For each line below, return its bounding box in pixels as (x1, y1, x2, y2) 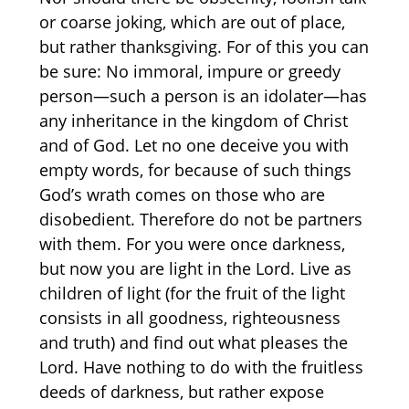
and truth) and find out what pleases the (38, 331, 348, 354)
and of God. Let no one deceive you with (38, 134, 349, 157)
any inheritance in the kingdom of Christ (38, 110, 348, 132)
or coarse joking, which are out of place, (38, 11, 345, 34)
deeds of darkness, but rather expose (38, 381, 324, 404)
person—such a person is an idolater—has (38, 85, 367, 108)
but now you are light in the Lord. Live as (38, 257, 351, 280)
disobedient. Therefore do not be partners (38, 208, 362, 231)
